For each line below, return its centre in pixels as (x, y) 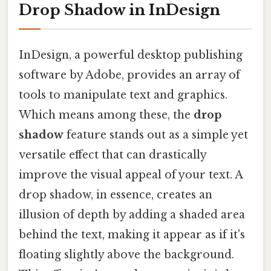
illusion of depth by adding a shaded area (132, 215)
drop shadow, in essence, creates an (116, 195)
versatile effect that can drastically (113, 155)
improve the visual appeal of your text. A (131, 175)
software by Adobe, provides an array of (129, 75)
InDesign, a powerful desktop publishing (131, 55)
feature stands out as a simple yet (156, 135)
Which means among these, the (106, 115)
